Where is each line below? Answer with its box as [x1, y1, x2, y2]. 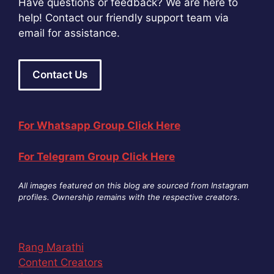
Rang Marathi [18, 240, 84, 253]
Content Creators [18, 256, 103, 268]
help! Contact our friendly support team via [18, 11, 229, 24]
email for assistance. [18, 26, 120, 39]
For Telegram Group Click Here [18, 150, 175, 163]
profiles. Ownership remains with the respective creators [18, 192, 237, 202]
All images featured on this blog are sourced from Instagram [18, 180, 248, 191]
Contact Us [32, 68, 87, 81]
